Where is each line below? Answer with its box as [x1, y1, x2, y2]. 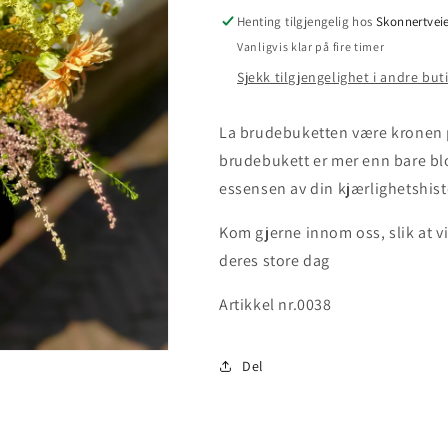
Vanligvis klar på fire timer [237, 39, 385, 54]
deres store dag [219, 250, 334, 271]
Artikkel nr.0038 [219, 294, 332, 315]
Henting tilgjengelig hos [237, 13, 376, 30]
